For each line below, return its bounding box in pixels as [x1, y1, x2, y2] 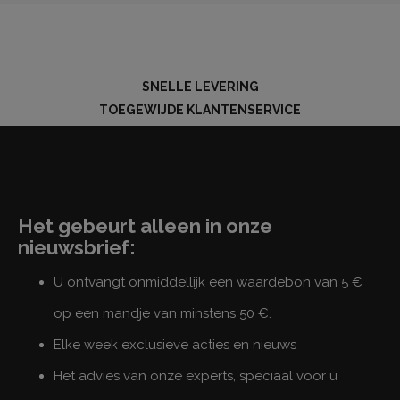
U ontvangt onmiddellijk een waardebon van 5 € [54, 273, 362, 290]
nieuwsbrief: [18, 235, 136, 259]
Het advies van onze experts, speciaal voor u [54, 367, 337, 384]
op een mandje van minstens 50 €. [54, 304, 271, 321]
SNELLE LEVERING [141, 79, 259, 94]
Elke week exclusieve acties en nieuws [54, 336, 296, 353]
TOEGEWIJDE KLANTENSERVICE [99, 102, 301, 117]
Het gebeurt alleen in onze [18, 213, 272, 237]
